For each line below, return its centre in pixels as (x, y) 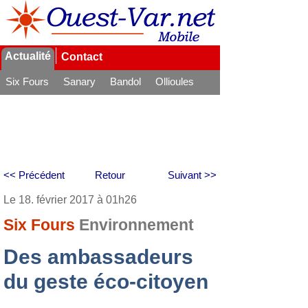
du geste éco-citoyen (106, 282)
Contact (82, 57)
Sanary (79, 81)
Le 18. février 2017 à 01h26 (70, 200)
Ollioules (175, 81)
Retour (110, 175)
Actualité (28, 56)
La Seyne (27, 100)
